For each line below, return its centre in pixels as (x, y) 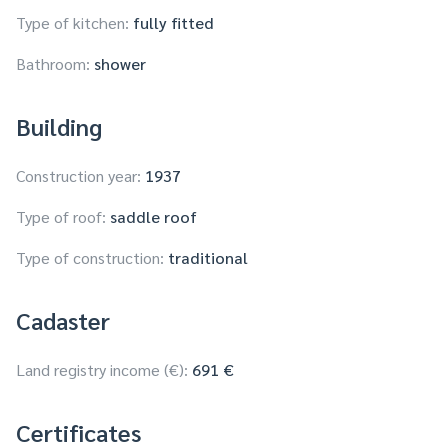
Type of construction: (90, 258)
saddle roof (153, 217)
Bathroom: (53, 64)
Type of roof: (61, 217)
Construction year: (78, 176)
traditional (208, 258)
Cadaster (63, 320)
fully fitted (173, 23)
